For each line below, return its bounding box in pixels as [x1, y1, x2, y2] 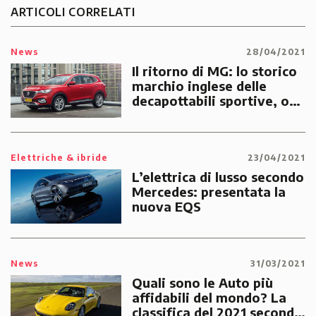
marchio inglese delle [131, 78, 267, 95]
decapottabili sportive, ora [131, 92, 303, 109]
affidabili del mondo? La [131, 288, 286, 305]
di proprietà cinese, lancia [131, 107, 297, 124]
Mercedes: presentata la [131, 183, 286, 200]
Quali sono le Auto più [131, 274, 273, 291]
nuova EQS [131, 197, 201, 214]
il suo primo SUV [131, 122, 237, 139]
